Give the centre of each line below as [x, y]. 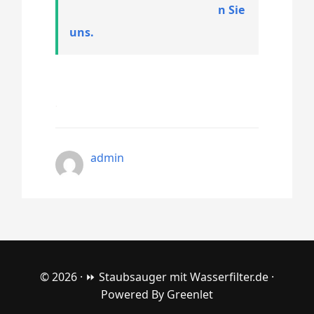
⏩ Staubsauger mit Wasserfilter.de [177, 277]
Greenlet [190, 294]
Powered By [134, 294]
